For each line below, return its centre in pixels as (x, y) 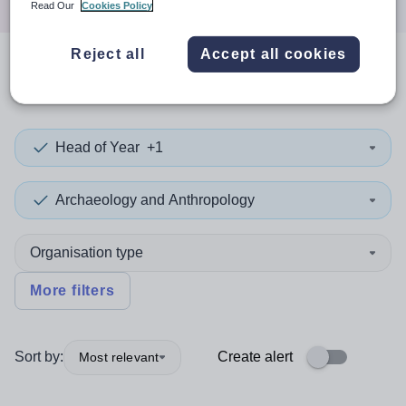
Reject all (108, 53)
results (169, 80)
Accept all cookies (273, 53)
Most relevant (119, 357)
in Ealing (268, 80)
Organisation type (87, 252)
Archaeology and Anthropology (155, 200)
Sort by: (39, 357)
